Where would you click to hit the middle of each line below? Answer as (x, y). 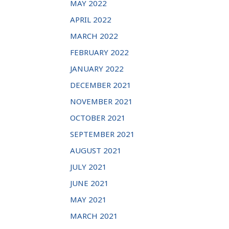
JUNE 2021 (89, 183)
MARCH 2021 (94, 216)
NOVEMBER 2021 (101, 101)
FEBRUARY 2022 (99, 52)
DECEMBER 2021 (101, 85)
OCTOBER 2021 (98, 118)
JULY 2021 (88, 167)
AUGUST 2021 (96, 151)
